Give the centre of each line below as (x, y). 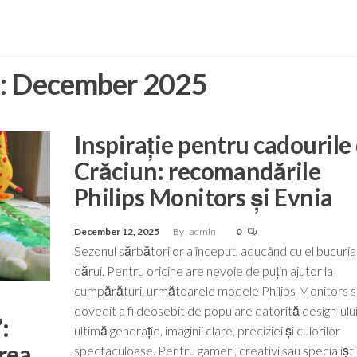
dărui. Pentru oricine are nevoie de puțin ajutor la (203, 271)
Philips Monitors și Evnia (203, 197)
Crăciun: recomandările (197, 171)
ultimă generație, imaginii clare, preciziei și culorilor (207, 330)
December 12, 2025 (117, 231)
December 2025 (110, 84)
